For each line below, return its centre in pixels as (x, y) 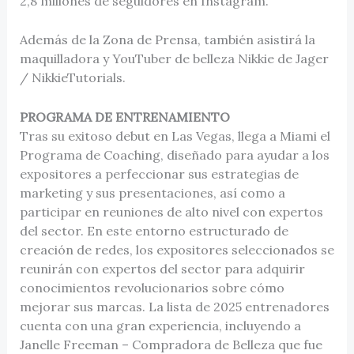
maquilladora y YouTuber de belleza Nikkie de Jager (174, 59)
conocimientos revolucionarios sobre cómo (152, 287)
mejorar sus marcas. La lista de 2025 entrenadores (174, 306)
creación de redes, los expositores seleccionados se (177, 249)
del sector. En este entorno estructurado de (154, 230)
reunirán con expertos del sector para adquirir (162, 268)
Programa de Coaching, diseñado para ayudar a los (174, 154)
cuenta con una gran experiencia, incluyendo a (160, 325)
